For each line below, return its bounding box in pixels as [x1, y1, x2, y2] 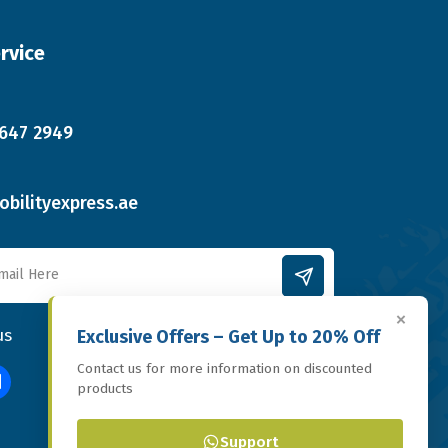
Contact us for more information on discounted [77, 360, 372, 377]
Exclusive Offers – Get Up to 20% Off [77, 326, 380, 348]
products [77, 380, 133, 397]
